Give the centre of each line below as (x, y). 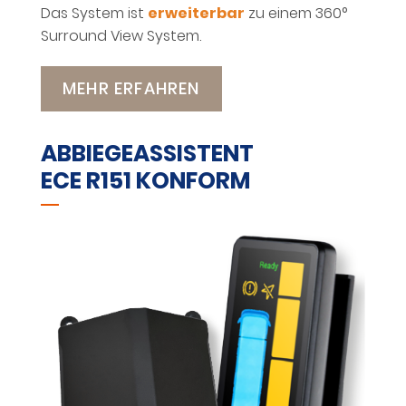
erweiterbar (196, 14)
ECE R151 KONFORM (145, 181)
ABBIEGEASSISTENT (147, 154)
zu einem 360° (296, 14)
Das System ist (94, 14)
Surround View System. (123, 36)
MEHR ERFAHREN (131, 89)
